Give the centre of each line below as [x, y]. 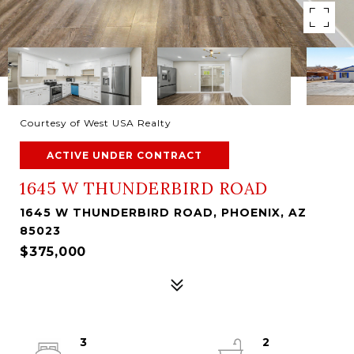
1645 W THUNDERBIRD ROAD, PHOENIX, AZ [163, 213]
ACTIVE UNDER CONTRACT [124, 155]
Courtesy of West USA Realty [96, 123]
